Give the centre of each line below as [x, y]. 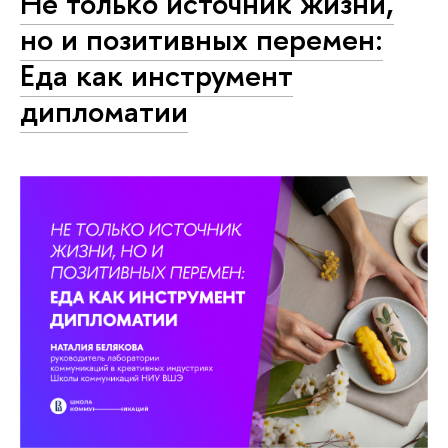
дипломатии [104, 111]
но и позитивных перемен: [201, 39]
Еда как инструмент [156, 75]
